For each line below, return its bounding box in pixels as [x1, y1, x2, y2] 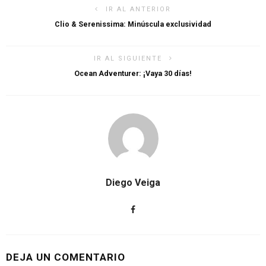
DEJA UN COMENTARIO [6, 251, 125, 263]
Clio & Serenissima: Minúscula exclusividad [55, 20, 211, 28]
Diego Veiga [106, 177, 160, 188]
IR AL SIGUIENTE [93, 55, 162, 62]
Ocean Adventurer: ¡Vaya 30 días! [74, 69, 192, 78]
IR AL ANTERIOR [106, 5, 171, 13]
